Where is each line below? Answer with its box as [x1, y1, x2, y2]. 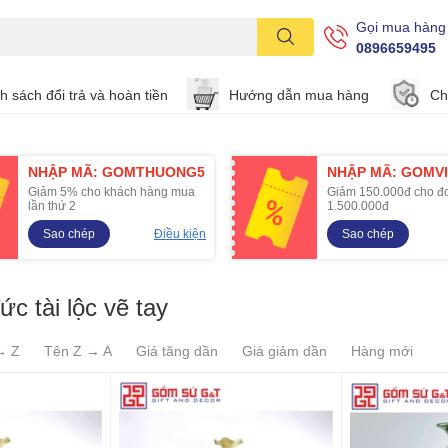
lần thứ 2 [28, 198, 76, 213]
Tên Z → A [44, 342, 112, 359]
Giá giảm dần [242, 342, 327, 359]
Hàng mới [351, 342, 413, 359]
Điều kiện [154, 226, 206, 241]
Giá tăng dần [136, 342, 218, 359]
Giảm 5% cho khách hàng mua [28, 184, 195, 199]
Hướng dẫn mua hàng [229, 85, 369, 103]
